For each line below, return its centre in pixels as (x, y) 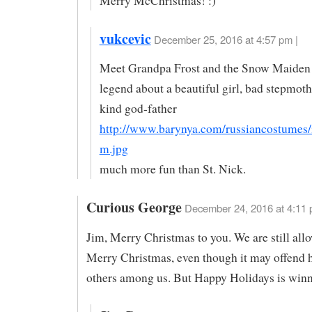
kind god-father (138, 109)
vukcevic (125, 38)
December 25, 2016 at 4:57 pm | (226, 39)
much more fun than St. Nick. (172, 169)
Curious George (134, 208)
